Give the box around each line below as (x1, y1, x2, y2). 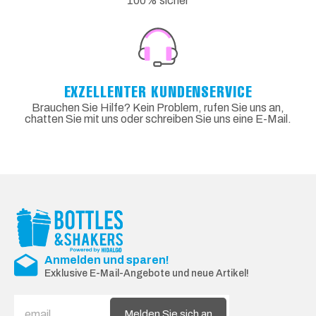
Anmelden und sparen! (44, 253, 169, 266)
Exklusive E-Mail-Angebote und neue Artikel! (44, 267, 249, 279)
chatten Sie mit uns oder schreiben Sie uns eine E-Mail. (25, 113, 291, 126)
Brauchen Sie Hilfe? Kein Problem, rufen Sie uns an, (32, 102, 284, 114)
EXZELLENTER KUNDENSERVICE (63, 82, 253, 102)
